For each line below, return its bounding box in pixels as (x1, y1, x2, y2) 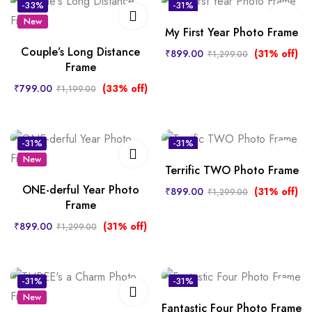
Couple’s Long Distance (21, 44, 140, 60)
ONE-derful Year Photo (22, 182, 139, 198)
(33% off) (102, 81, 148, 95)
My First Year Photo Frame (165, 24, 298, 40)
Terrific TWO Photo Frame (164, 162, 299, 178)
